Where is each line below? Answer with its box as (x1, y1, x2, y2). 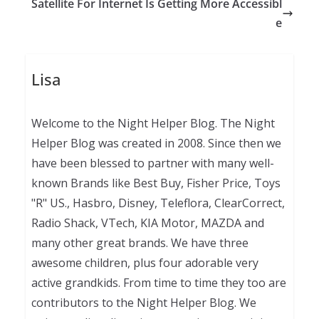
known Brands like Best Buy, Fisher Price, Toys (31, 174, 281, 191)
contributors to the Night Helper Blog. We (31, 294, 256, 310)
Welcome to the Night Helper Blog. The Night (31, 115, 275, 131)
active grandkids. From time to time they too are (31, 274, 286, 291)
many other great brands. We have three (31, 234, 249, 251)
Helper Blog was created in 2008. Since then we (31, 135, 281, 151)
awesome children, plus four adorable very (31, 254, 258, 271)
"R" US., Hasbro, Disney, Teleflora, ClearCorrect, (31, 194, 285, 211)
